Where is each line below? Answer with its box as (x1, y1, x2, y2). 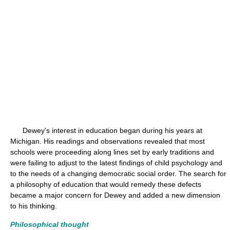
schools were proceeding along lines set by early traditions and (10, 148, 214, 156)
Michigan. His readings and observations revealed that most (10, 137, 205, 145)
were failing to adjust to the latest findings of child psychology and (10, 159, 222, 167)
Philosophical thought (10, 220, 89, 228)
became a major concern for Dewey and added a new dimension (10, 191, 220, 199)
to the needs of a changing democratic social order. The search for (10, 169, 226, 178)
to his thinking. (10, 202, 57, 210)
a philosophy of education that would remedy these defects (10, 180, 201, 188)
